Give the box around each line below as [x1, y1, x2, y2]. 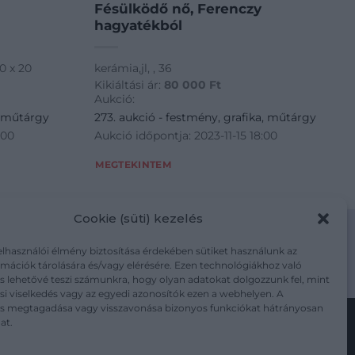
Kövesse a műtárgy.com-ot [93, 327, 262, 343]
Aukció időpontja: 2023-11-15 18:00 [94, 128, 278, 143]
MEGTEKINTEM [95, 159, 172, 171]
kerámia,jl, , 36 [94, 61, 173, 76]
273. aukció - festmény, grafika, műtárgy [94, 109, 317, 124]
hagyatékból [94, 17, 183, 34]
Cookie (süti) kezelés [74, 210, 204, 226]
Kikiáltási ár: [94, 77, 165, 92]
